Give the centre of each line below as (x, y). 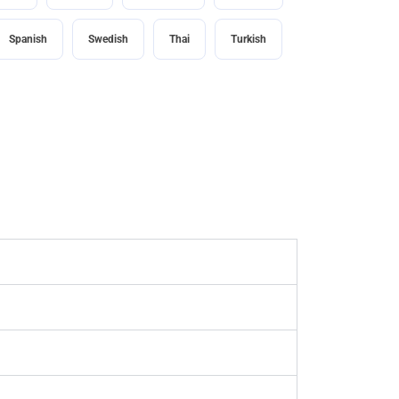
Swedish (108, 40)
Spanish (28, 40)
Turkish (248, 40)
